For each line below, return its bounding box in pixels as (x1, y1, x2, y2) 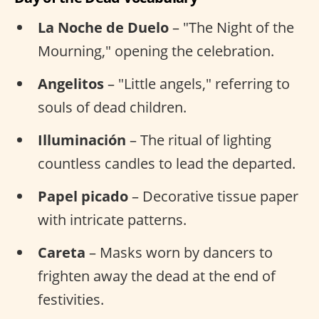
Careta (38, 242, 85, 262)
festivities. (38, 289, 104, 309)
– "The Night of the (169, 17, 294, 37)
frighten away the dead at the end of (38, 266, 276, 286)
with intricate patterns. (38, 209, 187, 229)
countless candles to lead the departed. (38, 153, 296, 173)
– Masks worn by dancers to (85, 242, 273, 262)
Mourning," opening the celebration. (38, 41, 274, 61)
